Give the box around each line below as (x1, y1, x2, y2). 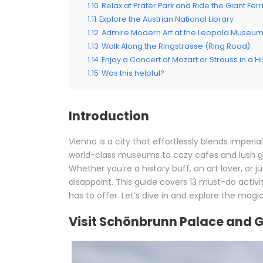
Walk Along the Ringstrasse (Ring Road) (102, 41, 250, 52)
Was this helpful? (102, 68, 164, 79)
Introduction (69, 107, 149, 125)
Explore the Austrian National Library (99, 14, 234, 25)
